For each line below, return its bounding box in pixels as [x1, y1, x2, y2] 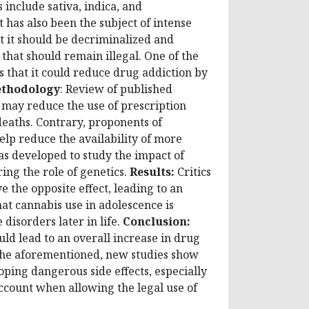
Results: [130, 163, 175, 179]
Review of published [63, 81, 172, 97]
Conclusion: [123, 213, 190, 229]
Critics [175, 163, 211, 179]
